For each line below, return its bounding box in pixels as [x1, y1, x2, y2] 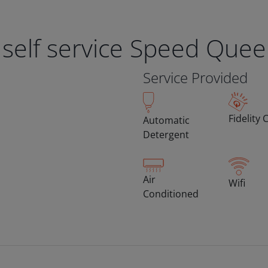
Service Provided [143, 68, 248, 87]
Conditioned [143, 187, 199, 201]
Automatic [143, 114, 190, 127]
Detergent [143, 128, 189, 141]
